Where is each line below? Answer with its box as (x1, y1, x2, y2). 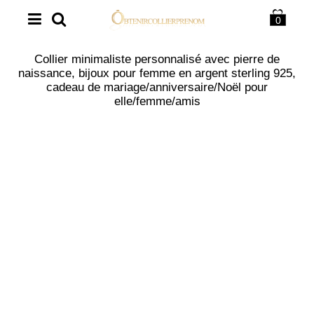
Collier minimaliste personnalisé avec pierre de (34, 53, 280, 66)
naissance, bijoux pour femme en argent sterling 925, (18, 67, 296, 80)
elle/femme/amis (114, 95, 200, 108)
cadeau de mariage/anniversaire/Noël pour (46, 81, 268, 94)
